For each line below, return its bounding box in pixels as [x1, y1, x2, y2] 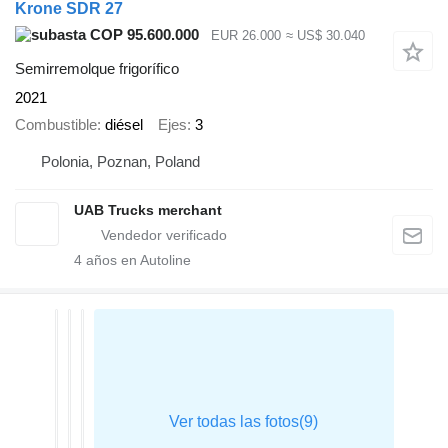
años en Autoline [82, 252, 191, 269]
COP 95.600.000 [86, 25, 199, 43]
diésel [105, 115, 143, 133]
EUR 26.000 [211, 27, 281, 43]
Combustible [15, 115, 97, 133]
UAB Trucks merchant [74, 202, 222, 219]
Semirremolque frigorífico [15, 60, 179, 78]
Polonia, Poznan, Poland [41, 153, 200, 171]
